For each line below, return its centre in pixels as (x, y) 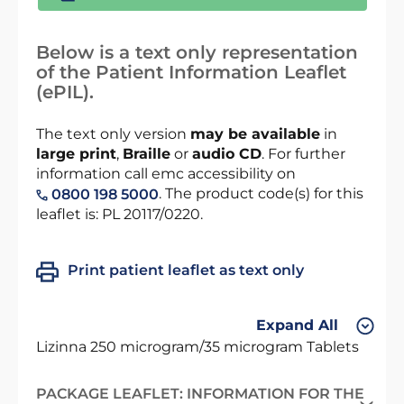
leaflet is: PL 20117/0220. (119, 214)
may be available (255, 134)
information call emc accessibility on (166, 174)
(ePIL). (65, 92)
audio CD (227, 154)
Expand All (297, 326)
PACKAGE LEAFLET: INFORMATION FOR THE (200, 393)
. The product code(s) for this (261, 193)
